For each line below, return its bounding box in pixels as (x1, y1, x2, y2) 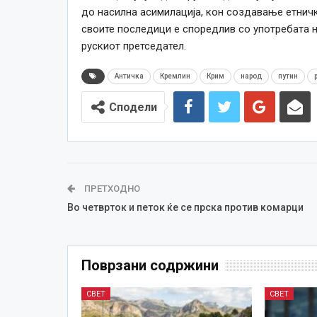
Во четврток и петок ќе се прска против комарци (67, 201, 304, 213)
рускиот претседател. (81, 39, 186, 52)
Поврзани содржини (81, 256, 219, 274)
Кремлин (159, 71, 190, 80)
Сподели (108, 100, 157, 114)
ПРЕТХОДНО (81, 183, 140, 194)
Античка (114, 71, 144, 80)
